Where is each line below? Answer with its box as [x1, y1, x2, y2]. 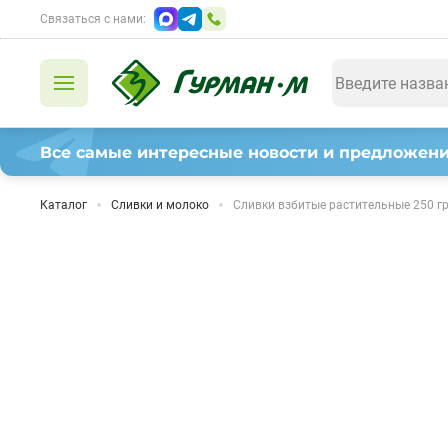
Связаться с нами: [40, 12, 146, 26]
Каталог [40, 198, 87, 212]
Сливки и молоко [111, 198, 209, 212]
